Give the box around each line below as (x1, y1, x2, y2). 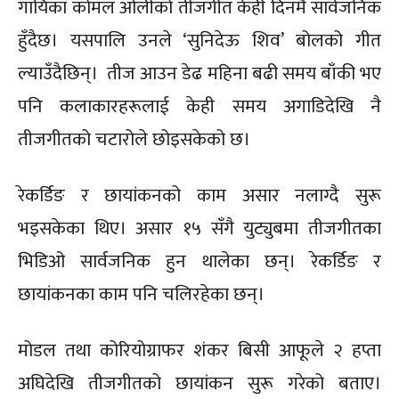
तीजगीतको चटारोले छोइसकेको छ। (18, 123, 250, 155)
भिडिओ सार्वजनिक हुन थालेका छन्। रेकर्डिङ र (18, 245, 381, 277)
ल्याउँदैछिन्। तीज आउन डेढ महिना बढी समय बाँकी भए (18, 57, 381, 89)
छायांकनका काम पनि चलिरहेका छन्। (18, 278, 265, 310)
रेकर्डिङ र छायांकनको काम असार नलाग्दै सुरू (18, 179, 381, 211)
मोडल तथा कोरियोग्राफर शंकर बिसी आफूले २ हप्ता (18, 334, 381, 366)
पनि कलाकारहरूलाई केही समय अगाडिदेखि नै (18, 90, 381, 122)
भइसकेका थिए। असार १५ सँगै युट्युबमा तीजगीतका (18, 212, 381, 244)
